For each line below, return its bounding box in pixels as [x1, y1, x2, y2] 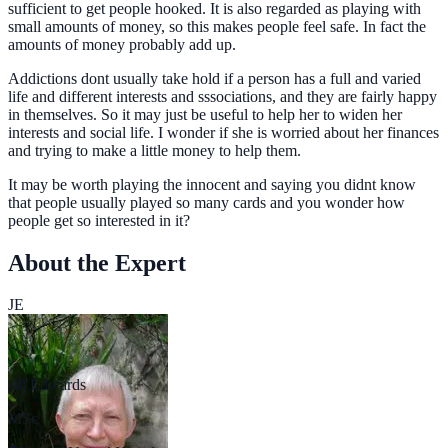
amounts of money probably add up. [8, 35, 236, 53]
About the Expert [8, 249, 186, 276]
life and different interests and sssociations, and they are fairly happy [8, 87, 437, 105]
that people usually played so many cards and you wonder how [8, 193, 405, 211]
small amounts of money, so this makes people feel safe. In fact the [8, 17, 426, 35]
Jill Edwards [8, 376, 86, 394]
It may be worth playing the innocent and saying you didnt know [8, 175, 416, 193]
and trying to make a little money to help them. [8, 141, 301, 159]
